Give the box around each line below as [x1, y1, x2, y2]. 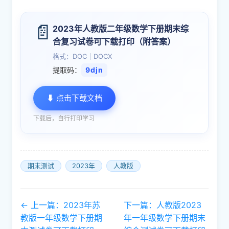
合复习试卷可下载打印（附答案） [53, 36, 175, 47]
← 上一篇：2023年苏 [20, 200, 100, 210]
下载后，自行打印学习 [33, 114, 95, 122]
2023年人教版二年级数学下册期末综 [53, 24, 189, 34]
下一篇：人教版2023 [124, 200, 202, 210]
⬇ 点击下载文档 [47, 93, 102, 103]
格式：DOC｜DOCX [53, 52, 112, 60]
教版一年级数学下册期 [20, 213, 102, 223]
